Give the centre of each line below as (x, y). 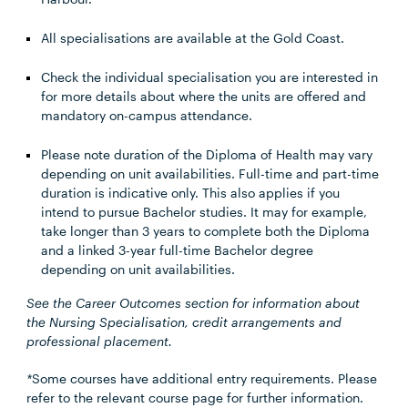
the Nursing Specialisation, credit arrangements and (184, 322)
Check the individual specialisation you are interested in (210, 77)
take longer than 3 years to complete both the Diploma (206, 231)
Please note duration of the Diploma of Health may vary (207, 154)
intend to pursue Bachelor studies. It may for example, (204, 212)
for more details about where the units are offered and (204, 96)
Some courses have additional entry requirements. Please (205, 378)
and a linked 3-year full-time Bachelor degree (178, 250)
